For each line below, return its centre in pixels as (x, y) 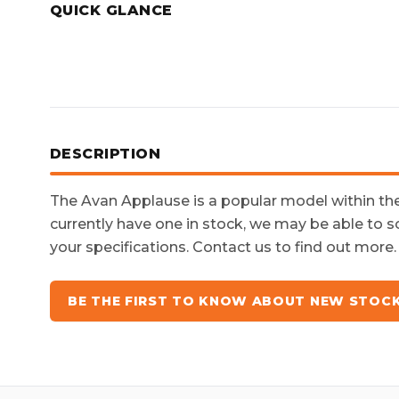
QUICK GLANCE (111, 10)
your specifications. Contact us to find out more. (223, 247)
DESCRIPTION (106, 154)
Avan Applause (135, 201)
